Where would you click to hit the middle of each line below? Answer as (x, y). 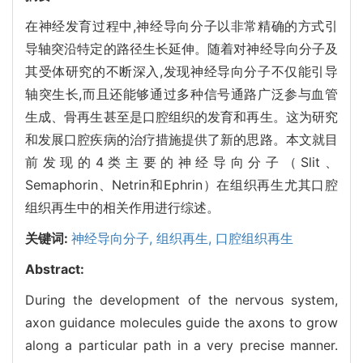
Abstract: (55, 269)
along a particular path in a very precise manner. (181, 345)
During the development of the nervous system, (181, 299)
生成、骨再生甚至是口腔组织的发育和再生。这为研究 (181, 116)
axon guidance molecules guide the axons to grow (181, 322)
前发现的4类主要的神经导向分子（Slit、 (181, 162)
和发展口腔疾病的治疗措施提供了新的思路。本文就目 (181, 139)
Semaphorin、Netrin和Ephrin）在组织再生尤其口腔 (181, 184)
